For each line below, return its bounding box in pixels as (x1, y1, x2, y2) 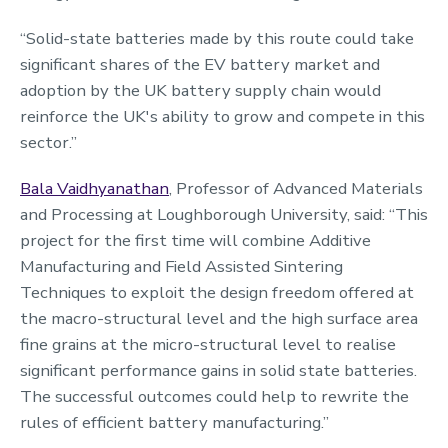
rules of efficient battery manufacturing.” (20, 410, 329, 434)
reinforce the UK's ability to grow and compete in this (20, 104, 425, 128)
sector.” (20, 130, 77, 154)
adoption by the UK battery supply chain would (20, 78, 381, 102)
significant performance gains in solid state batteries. (20, 358, 417, 382)
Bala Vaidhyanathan (20, 176, 169, 200)
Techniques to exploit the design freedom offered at (20, 280, 414, 304)
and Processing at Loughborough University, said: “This (20, 202, 428, 226)
